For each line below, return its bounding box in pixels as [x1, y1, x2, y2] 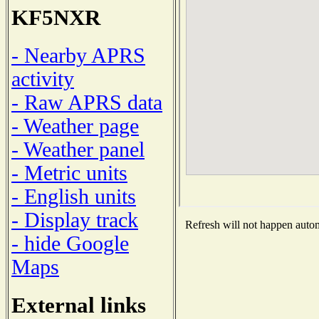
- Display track [11, 208, 138, 231]
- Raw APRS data [11, 90, 162, 114]
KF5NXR [11, 5, 100, 31]
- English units [11, 184, 136, 208]
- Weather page [11, 114, 139, 137]
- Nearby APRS [11, 43, 145, 67]
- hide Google [11, 231, 129, 255]
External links [11, 292, 146, 318]
